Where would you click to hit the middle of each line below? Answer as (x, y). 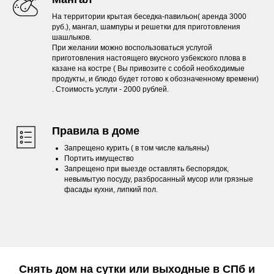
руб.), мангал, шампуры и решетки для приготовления (146, 27)
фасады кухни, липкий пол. (111, 190)
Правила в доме (96, 131)
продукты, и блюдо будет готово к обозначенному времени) (155, 79)
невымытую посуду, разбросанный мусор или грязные (159, 179)
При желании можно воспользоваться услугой (132, 48)
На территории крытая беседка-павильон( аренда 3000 (149, 17)
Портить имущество (99, 158)
